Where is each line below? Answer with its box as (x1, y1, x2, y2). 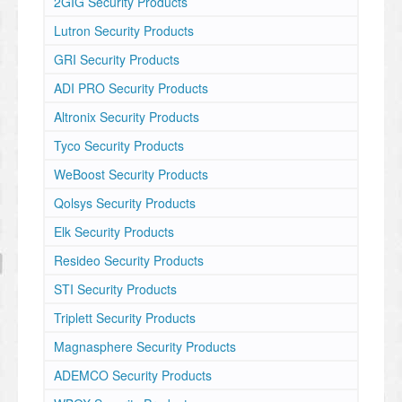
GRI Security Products (54, 50, 179, 68)
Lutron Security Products (54, 22, 194, 39)
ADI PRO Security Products (54, 79, 208, 97)
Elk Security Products (54, 223, 174, 240)
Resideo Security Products (54, 251, 204, 269)
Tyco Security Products (54, 136, 184, 154)
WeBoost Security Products (54, 165, 208, 183)
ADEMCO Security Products (54, 366, 212, 384)
